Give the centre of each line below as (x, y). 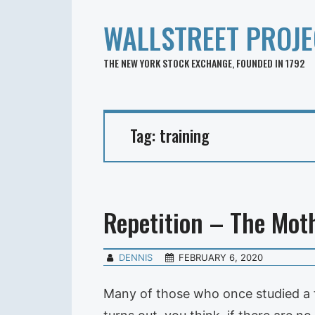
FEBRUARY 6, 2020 (221, 257)
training (185, 136)
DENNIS (136, 257)
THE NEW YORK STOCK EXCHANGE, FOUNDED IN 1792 (204, 63)
